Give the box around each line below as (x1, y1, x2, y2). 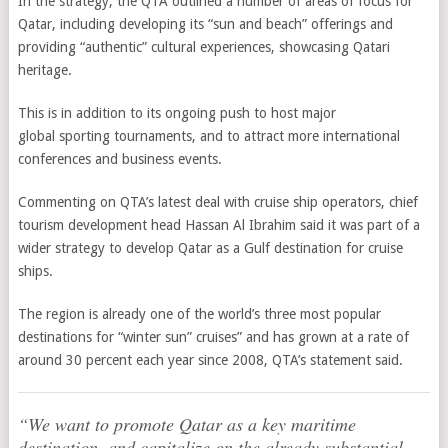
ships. (17, 263, 53, 279)
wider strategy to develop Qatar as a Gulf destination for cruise (17, 240, 403, 256)
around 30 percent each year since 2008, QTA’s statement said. (17, 352, 403, 368)
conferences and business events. (17, 151, 222, 167)
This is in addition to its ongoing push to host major (17, 105, 336, 121)
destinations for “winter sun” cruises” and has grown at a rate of (17, 329, 409, 345)
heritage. (17, 62, 72, 78)
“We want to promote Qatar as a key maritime (17, 412, 356, 436)
